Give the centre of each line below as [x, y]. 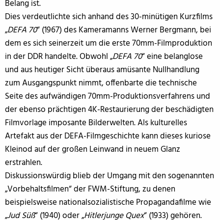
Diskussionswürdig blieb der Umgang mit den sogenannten [110, 176]
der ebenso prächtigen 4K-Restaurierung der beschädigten [109, 110]
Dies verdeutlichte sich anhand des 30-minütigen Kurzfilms [109, 17]
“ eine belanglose [172, 57]
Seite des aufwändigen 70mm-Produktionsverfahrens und [108, 97]
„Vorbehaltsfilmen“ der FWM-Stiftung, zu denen [90, 190]
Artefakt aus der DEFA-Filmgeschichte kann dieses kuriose [108, 137]
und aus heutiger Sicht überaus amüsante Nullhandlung [102, 70]
